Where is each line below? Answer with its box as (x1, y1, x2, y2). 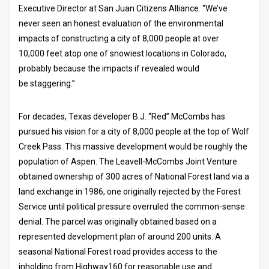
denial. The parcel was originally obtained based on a (19, 216, 217, 226)
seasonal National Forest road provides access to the (19, 246, 217, 256)
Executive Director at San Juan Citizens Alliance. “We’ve (19, 3, 228, 13)
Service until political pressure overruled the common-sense (19, 201, 245, 211)
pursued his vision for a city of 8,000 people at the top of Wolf (19, 126, 249, 136)
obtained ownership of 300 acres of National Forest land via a (19, 171, 249, 181)
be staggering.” (19, 78, 77, 88)
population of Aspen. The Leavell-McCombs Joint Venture (19, 156, 237, 166)
